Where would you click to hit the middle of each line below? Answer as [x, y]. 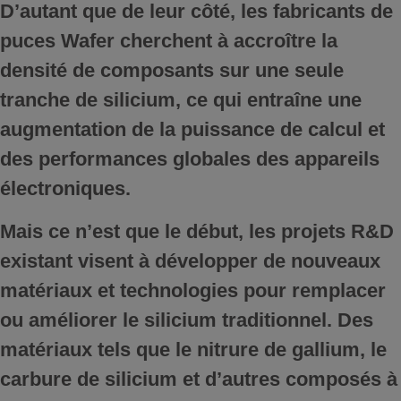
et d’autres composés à [287, 379]
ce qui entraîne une [271, 100]
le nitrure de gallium [267, 349]
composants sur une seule [222, 71]
